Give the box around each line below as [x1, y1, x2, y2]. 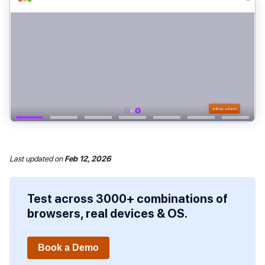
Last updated [9, 154, 53, 164]
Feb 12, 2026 [64, 154, 111, 164]
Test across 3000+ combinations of [27, 192, 228, 206]
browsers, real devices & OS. [27, 206, 188, 221]
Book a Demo [38, 243, 99, 253]
